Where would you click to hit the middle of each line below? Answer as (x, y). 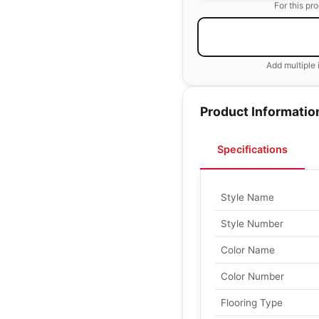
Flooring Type (252, 303)
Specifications (252, 149)
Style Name (247, 197)
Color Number (252, 276)
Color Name (248, 250)
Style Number (252, 224)
